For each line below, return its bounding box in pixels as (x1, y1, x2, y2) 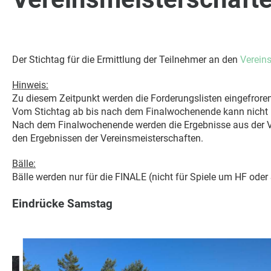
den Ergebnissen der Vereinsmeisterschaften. (12, 132, 203, 144)
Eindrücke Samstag (12, 197, 113, 211)
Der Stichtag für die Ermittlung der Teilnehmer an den (12, 54, 240, 65)
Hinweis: (12, 79, 48, 91)
